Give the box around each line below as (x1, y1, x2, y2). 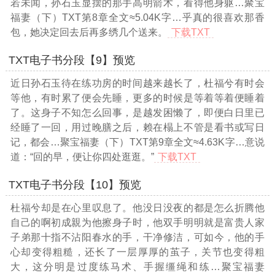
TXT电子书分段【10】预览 (8, 178, 141, 191)
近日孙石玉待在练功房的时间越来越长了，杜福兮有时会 (10, 77, 265, 88)
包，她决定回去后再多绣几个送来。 (10, 26, 168, 37)
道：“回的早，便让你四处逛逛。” (10, 151, 154, 162)
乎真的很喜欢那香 (181, 12, 265, 23)
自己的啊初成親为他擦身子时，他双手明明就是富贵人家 (10, 217, 265, 228)
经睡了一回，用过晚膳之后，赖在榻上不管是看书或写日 (10, 122, 265, 133)
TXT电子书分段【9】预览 (8, 53, 135, 66)
